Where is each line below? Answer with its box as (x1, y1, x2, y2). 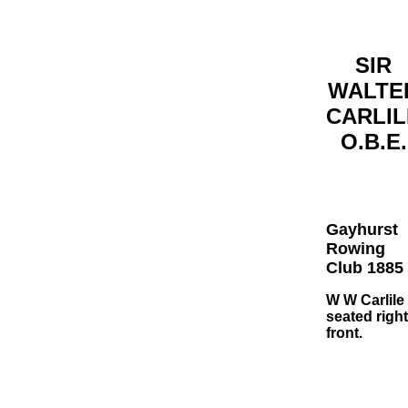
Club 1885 (326, 259, 403, 277)
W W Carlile (326, 292, 404, 308)
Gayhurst (326, 220, 398, 239)
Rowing (326, 240, 385, 258)
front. (326, 325, 362, 341)
